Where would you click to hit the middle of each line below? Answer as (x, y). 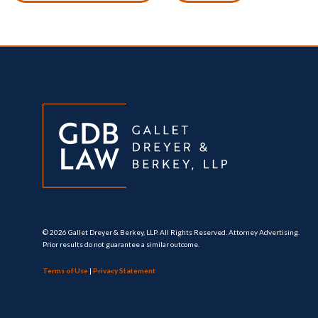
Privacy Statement (124, 270)
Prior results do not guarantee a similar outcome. (121, 244)
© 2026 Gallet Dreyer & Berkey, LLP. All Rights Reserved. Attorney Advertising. (171, 232)
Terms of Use (65, 270)
